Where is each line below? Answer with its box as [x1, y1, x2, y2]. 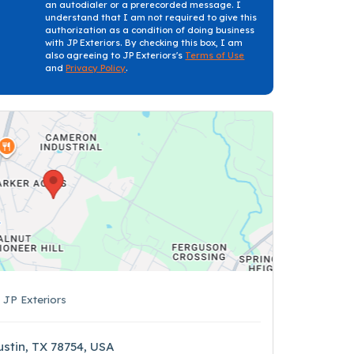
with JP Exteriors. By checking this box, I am [45, 37, 243, 48]
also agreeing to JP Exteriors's [45, 50, 186, 61]
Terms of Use [185, 50, 245, 61]
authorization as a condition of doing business [45, 24, 255, 36]
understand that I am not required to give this [45, 12, 258, 23]
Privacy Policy [66, 62, 126, 73]
